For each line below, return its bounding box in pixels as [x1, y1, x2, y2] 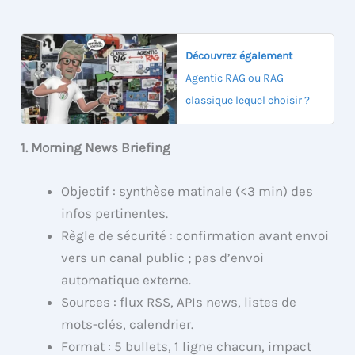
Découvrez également [185, 49, 292, 63]
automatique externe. [61, 271, 192, 288]
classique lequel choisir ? [185, 94, 310, 108]
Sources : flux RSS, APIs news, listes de [61, 293, 297, 310]
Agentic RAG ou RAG [185, 71, 284, 86]
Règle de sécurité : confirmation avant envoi [61, 227, 330, 243]
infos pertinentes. [61, 204, 169, 221]
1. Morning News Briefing [21, 139, 171, 155]
